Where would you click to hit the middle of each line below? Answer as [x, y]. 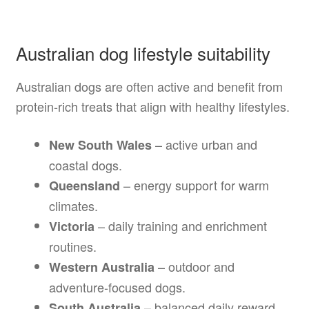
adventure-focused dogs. [117, 287]
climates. [73, 205]
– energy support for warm [194, 185]
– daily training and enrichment [180, 225]
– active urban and [204, 144]
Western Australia [101, 267]
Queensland [84, 185]
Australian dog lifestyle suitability [143, 53]
